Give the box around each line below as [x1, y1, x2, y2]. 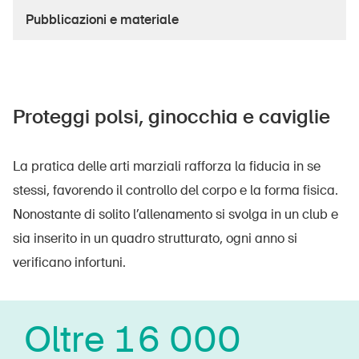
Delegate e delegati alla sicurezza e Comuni [13, 62, 256, 77]
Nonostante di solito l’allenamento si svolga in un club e [13, 205, 338, 223]
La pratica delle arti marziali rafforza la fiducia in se [13, 157, 321, 175]
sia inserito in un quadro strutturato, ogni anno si [13, 229, 297, 247]
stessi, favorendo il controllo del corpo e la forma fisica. [13, 181, 338, 199]
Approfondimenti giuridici [13, 31, 155, 46]
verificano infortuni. [13, 253, 126, 271]
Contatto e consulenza [13, 92, 135, 107]
